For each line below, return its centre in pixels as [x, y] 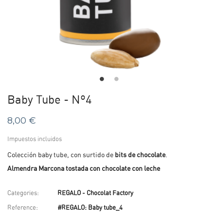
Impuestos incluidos [35, 139]
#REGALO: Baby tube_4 [90, 208]
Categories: [23, 193]
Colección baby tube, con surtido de [60, 155]
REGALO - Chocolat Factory [95, 193]
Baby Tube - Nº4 [50, 100]
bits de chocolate [139, 155]
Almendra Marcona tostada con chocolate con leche [84, 169]
